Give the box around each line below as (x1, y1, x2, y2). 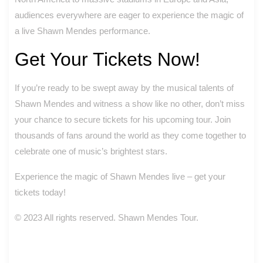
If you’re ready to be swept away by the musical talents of (15, 82, 234, 93)
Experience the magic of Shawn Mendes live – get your (15, 171, 225, 181)
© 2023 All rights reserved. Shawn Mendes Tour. (15, 212, 198, 222)
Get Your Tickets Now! (15, 48, 200, 70)
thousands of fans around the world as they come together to (15, 130, 246, 140)
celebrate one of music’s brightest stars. (15, 146, 167, 156)
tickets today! (15, 187, 66, 197)
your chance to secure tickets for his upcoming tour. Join (15, 114, 231, 124)
